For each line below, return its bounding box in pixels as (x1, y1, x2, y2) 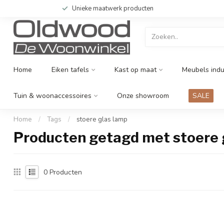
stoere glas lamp (76, 115, 127, 124)
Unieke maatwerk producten (72, 4, 153, 13)
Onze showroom (117, 91, 169, 100)
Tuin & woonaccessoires (13, 91, 91, 100)
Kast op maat (114, 65, 156, 74)
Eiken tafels (51, 65, 89, 74)
